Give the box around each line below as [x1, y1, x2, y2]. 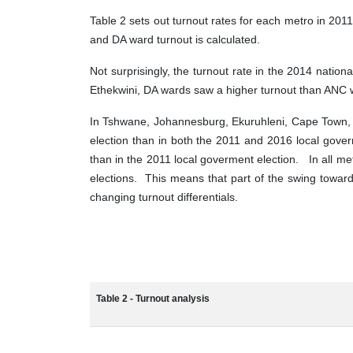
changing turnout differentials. [90, 191, 238, 203]
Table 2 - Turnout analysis [96, 293, 210, 304]
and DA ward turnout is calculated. [90, 33, 260, 46]
